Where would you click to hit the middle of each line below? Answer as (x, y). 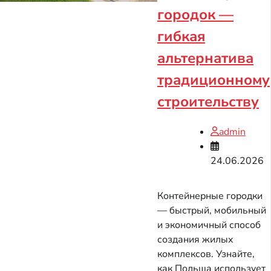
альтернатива (205, 58)
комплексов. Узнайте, (206, 254)
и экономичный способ (209, 225)
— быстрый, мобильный (212, 211)
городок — (195, 15)
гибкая (181, 37)
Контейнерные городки (210, 196)
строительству (208, 102)
